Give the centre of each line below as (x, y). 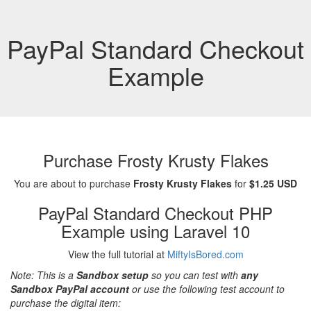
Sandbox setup (112, 275)
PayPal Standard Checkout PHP (155, 213)
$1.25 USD (273, 183)
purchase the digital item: (66, 303)
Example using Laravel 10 (155, 231)
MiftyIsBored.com (205, 254)
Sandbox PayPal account (70, 289)
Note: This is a (43, 275)
